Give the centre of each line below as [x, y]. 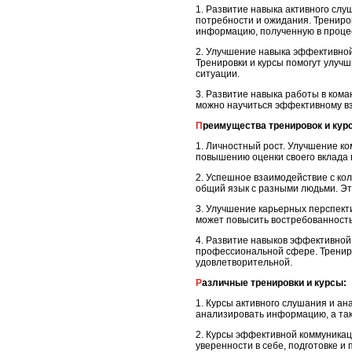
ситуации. [218, 74]
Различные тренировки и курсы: [274, 283]
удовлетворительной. [244, 263]
